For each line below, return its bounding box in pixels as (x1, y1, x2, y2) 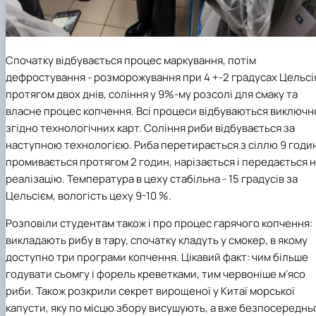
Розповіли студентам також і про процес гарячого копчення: (6, 215, 312, 231)
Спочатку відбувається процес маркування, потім (6, 52, 256, 68)
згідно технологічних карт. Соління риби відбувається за (6, 120, 295, 135)
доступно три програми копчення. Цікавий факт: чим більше (6, 249, 308, 265)
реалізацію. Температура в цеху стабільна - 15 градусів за (6, 171, 298, 186)
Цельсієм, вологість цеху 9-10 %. (6, 188, 171, 203)
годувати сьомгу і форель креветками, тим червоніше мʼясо (6, 266, 305, 281)
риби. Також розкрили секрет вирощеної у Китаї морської (6, 283, 295, 298)
